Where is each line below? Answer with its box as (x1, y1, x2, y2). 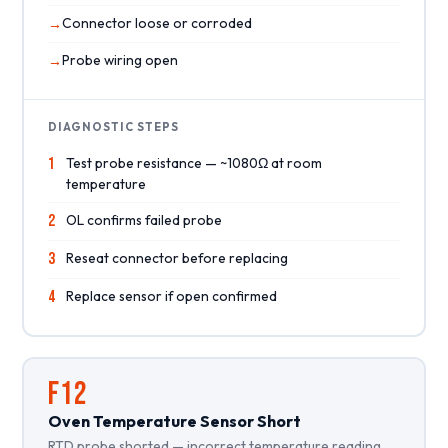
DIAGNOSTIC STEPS (47, 119, 179, 134)
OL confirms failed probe (65, 210, 222, 229)
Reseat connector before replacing (65, 248, 288, 267)
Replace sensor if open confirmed (65, 286, 277, 305)
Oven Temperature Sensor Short (47, 410, 301, 431)
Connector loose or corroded (61, 13, 252, 32)
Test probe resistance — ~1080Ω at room (65, 153, 322, 172)
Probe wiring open (61, 50, 178, 69)
